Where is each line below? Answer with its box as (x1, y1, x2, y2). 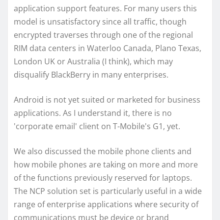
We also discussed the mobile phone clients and (14, 145, 192, 157)
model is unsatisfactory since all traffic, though (14, 16, 187, 27)
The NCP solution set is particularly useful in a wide (14, 185, 202, 196)
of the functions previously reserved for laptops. (14, 172, 192, 183)
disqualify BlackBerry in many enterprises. (14, 69, 168, 80)
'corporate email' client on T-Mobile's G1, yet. (14, 120, 182, 132)
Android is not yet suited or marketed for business (14, 94, 200, 105)
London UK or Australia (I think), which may (14, 55, 173, 67)
